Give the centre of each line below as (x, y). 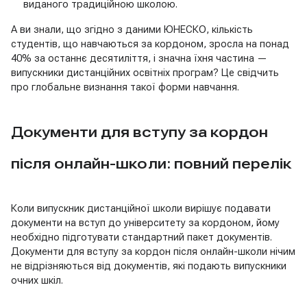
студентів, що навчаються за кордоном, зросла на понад (150, 44)
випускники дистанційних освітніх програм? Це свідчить (145, 72)
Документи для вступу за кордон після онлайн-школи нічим (153, 251)
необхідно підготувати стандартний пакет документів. (142, 237)
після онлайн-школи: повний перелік (151, 163)
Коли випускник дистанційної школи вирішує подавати (141, 208)
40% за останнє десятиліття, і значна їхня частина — (139, 58)
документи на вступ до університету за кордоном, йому (145, 222)
